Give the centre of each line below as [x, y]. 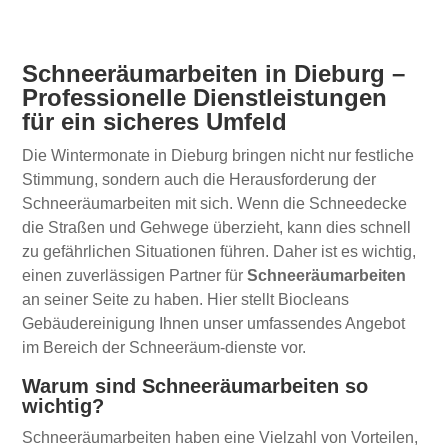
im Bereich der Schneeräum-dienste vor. [164, 347]
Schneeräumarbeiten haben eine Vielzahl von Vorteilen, [220, 437]
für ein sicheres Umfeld [155, 121]
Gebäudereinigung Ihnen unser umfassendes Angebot [214, 323]
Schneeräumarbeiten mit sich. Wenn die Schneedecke [215, 203]
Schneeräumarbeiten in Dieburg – [214, 73]
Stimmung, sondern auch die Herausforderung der [199, 179]
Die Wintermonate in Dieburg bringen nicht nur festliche [218, 155]
